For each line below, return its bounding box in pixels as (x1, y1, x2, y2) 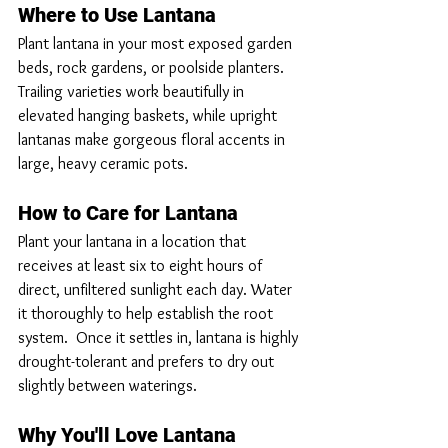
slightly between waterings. (18, 376, 197, 396)
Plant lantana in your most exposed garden (18, 34, 296, 54)
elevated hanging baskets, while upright (18, 106, 281, 126)
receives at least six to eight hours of (18, 256, 266, 276)
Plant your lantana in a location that (18, 232, 250, 252)
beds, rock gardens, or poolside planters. (18, 58, 288, 78)
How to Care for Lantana (18, 201, 238, 226)
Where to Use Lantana (18, 3, 216, 28)
